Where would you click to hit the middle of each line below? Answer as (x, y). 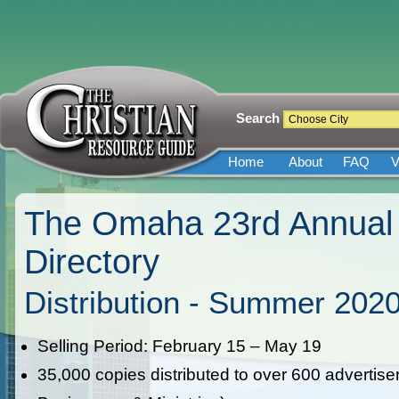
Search (258, 118)
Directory (92, 262)
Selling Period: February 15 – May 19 (179, 346)
